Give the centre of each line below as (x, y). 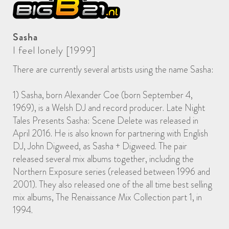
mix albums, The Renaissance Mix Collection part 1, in (107, 197)
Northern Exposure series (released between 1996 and (111, 171)
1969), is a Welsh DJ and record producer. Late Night (109, 108)
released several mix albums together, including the (103, 159)
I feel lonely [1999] (54, 50)
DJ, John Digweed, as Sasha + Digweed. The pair (100, 146)
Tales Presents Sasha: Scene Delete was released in (106, 120)
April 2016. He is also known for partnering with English (110, 133)
